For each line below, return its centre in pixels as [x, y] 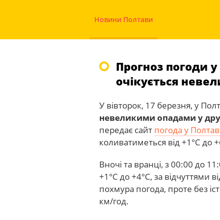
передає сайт [127, 130]
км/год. [114, 201]
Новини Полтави [124, 19]
